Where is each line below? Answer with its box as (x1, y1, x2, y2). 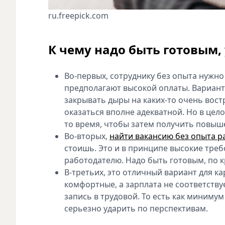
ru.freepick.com (48, 10, 108, 22)
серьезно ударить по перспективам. (64, 203, 208, 214)
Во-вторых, (64, 131, 109, 142)
